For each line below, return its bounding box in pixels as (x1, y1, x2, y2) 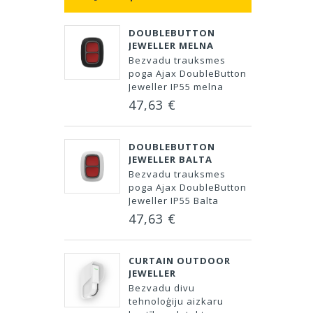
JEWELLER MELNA (129, 39, 214, 52)
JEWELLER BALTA (129, 153, 212, 166)
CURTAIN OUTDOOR (129, 254, 231, 267)
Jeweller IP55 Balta (129, 194, 219, 207)
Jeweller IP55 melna (129, 80, 224, 93)
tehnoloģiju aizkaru (129, 295, 224, 307)
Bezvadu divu (129, 282, 195, 294)
